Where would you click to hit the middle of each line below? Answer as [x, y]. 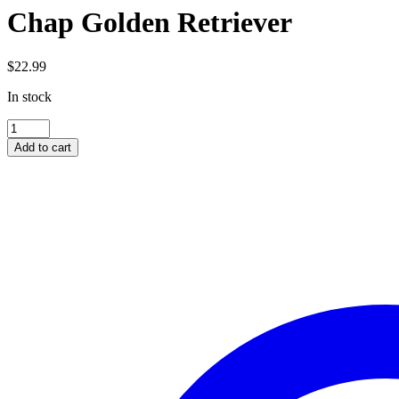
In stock [29, 96]
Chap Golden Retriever [150, 23]
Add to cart [43, 147]
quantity [29, 174]
